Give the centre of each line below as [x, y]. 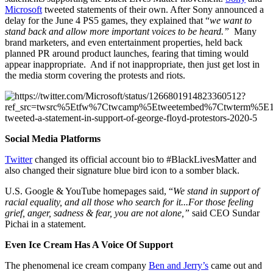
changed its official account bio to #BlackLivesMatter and [144, 160]
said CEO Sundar [225, 213]
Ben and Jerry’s [179, 266]
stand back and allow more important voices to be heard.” [119, 32]
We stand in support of [216, 191]
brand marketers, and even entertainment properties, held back [124, 43]
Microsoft [23, 10]
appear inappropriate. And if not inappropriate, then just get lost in [132, 65]
